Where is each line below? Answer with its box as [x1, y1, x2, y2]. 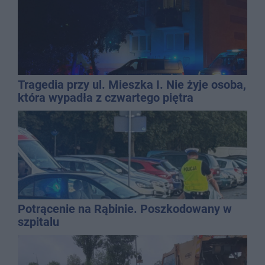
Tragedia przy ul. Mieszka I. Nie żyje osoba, [18, 77, 246, 92]
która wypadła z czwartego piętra [18, 90, 193, 105]
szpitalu [18, 214, 59, 229]
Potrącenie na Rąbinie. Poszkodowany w [18, 201, 232, 216]
